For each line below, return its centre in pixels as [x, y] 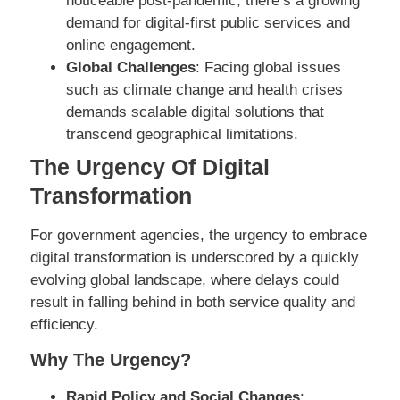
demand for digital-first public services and [208, 22]
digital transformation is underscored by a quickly [195, 257]
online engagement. [131, 45]
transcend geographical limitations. [182, 134]
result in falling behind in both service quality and [193, 302]
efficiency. [64, 324]
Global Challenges [131, 67]
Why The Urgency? [111, 359]
